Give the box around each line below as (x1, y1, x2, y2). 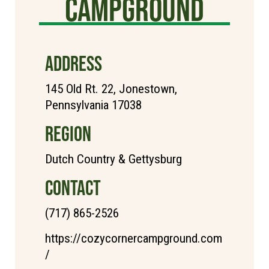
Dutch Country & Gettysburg (45, 151, 182, 166)
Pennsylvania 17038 (45, 97, 142, 112)
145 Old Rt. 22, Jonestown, (45, 81, 177, 96)
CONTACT (45, 175, 101, 199)
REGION (45, 121, 91, 145)
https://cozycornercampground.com (45, 231, 222, 246)
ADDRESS (45, 51, 102, 75)
